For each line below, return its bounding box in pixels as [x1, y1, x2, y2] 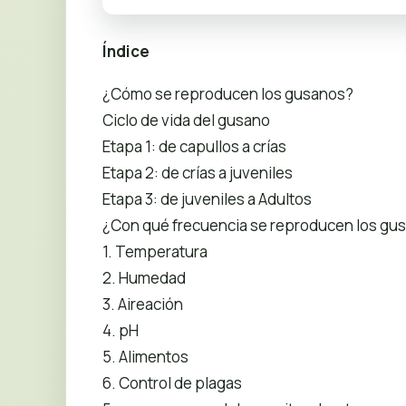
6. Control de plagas [102, 372, 242, 393]
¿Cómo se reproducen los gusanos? [102, 82, 353, 104]
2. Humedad [102, 266, 186, 288]
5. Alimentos [102, 345, 188, 367]
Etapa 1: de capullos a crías [102, 135, 286, 157]
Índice [102, 40, 150, 62]
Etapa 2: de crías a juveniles [102, 161, 293, 183]
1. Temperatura [102, 240, 208, 262]
